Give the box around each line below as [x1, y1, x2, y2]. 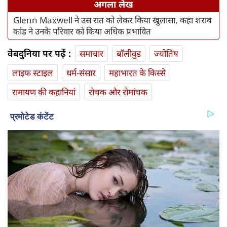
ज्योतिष [154, 47, 178, 59]
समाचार [80, 47, 103, 59]
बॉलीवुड [117, 47, 141, 59]
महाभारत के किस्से [109, 66, 166, 79]
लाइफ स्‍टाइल [12, 66, 53, 79]
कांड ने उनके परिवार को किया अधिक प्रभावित [13, 25, 151, 37]
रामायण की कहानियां [12, 86, 75, 98]
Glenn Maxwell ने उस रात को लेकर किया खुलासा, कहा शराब [13, 14, 212, 26]
